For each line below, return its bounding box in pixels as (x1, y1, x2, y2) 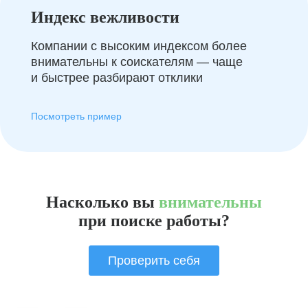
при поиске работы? (78, 212, 230, 230)
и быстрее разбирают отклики (31, 71, 203, 85)
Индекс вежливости (31, 8, 179, 26)
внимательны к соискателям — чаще (31, 55, 243, 69)
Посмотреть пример (31, 111, 122, 122)
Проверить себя (108, 254, 200, 267)
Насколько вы (46, 193, 155, 211)
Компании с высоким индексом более (31, 39, 247, 53)
